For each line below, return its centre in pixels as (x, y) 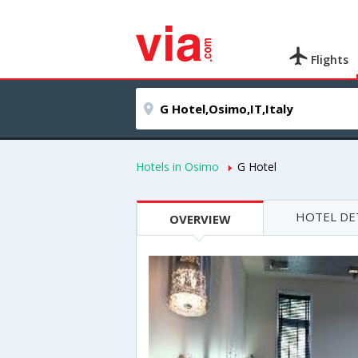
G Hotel (257, 167)
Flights (328, 60)
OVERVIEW (200, 219)
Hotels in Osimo (177, 167)
